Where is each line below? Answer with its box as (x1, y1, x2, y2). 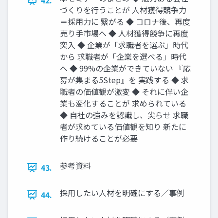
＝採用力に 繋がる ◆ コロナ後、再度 (60, 16, 190, 28)
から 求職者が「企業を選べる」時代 (60, 51, 186, 63)
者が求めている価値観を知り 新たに (60, 121, 186, 133)
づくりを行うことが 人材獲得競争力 (60, 4, 186, 16)
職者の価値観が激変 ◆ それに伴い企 (60, 86, 188, 98)
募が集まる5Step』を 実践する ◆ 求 (60, 74, 189, 86)
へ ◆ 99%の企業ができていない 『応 (60, 62, 191, 74)
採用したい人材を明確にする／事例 (60, 187, 184, 199)
